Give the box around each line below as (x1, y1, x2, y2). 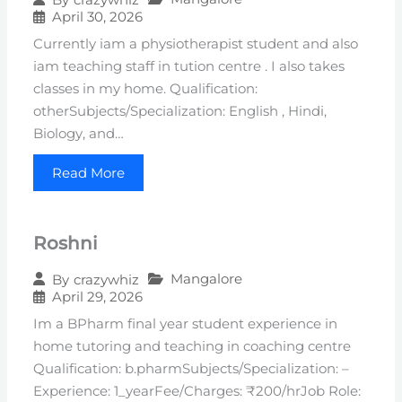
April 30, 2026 (52, 8, 144, 26)
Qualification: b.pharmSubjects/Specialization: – (33, 361, 350, 378)
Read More (52, 164, 126, 182)
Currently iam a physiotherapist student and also (33, 36, 359, 53)
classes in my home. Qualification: (33, 81, 258, 98)
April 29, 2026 (52, 288, 144, 306)
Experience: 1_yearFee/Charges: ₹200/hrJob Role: (33, 383, 362, 400)
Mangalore (170, 270, 243, 288)
